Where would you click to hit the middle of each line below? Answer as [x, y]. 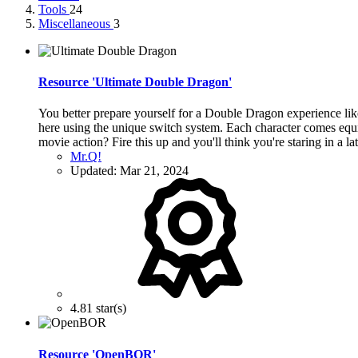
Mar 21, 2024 [154, 171]
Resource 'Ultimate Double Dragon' [135, 82]
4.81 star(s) [98, 308]
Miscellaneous [76, 23]
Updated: [95, 171]
